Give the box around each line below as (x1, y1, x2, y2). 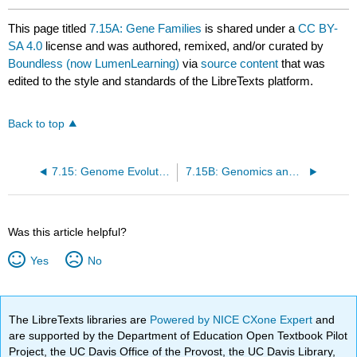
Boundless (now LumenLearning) (8, 56, 180, 70)
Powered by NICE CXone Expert (150, 312, 316, 326)
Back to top (8, 117, 65, 130)
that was (278, 56, 326, 70)
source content (201, 56, 279, 70)
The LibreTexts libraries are (9, 312, 151, 326)
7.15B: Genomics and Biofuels (288, 165, 300, 178)
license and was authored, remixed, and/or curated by (42, 38, 324, 53)
